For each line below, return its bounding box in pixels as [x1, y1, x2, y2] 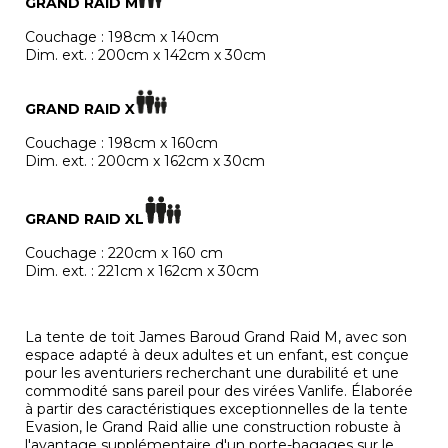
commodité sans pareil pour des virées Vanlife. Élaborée [25, 382, 413, 401]
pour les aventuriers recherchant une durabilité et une [25, 364, 399, 383]
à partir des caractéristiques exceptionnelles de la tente [25, 400, 408, 419]
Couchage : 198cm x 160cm [25, 134, 218, 153]
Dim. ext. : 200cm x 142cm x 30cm [25, 46, 266, 65]
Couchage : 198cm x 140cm [25, 28, 219, 47]
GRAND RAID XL [25, 210, 144, 229]
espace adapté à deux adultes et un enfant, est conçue [25, 346, 409, 365]
